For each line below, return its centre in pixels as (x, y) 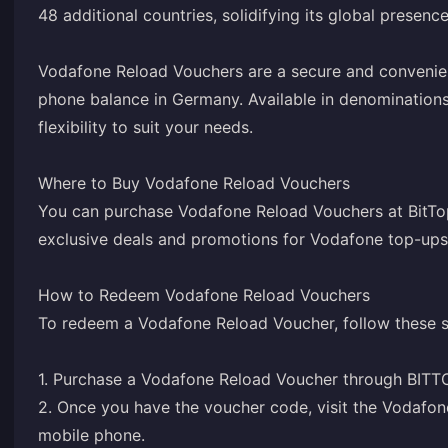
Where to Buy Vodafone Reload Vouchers (194, 183)
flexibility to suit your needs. (145, 127)
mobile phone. (91, 435)
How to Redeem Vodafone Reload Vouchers (204, 295)
